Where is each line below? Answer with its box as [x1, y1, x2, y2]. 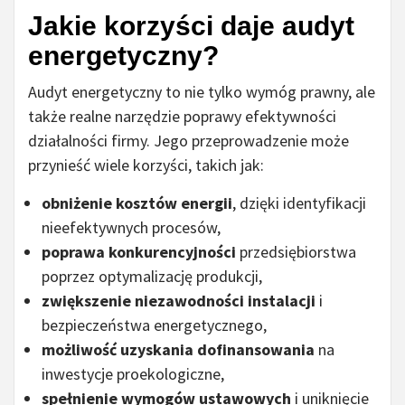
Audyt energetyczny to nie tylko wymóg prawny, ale [28, 81, 375, 103]
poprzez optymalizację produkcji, [42, 266, 262, 287]
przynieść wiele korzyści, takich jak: [28, 155, 264, 176]
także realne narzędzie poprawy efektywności [28, 106, 336, 127]
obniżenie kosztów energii [42, 193, 232, 214]
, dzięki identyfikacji [232, 193, 366, 214]
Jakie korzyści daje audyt [28, 11, 354, 42]
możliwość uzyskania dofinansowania [42, 339, 315, 361]
